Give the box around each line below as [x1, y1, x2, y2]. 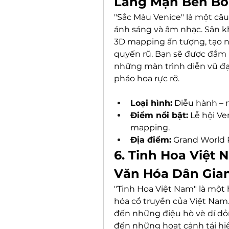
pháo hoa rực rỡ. [114, 74, 179, 83]
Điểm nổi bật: [130, 110, 188, 120]
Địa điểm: [130, 135, 171, 145]
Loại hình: [130, 98, 172, 108]
